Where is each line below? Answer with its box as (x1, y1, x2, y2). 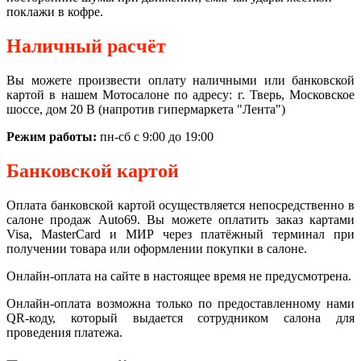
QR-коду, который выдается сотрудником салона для (6, 310, 355, 325)
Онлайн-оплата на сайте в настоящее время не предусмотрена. (6, 268, 351, 283)
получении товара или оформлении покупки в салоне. (6, 241, 307, 255)
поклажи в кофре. (6, 5, 103, 19)
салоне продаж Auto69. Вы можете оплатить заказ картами (6, 212, 355, 226)
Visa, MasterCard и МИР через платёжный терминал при (6, 226, 355, 241)
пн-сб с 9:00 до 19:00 (100, 129, 214, 143)
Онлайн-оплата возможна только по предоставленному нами (6, 296, 355, 310)
